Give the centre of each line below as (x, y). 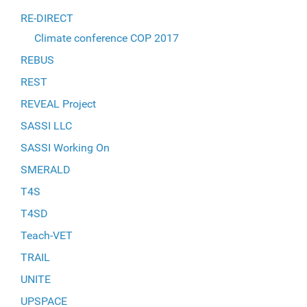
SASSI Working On (65, 147)
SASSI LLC (46, 125)
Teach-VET (47, 235)
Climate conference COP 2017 (107, 38)
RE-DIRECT (47, 18)
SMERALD (46, 169)
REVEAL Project (58, 103)
